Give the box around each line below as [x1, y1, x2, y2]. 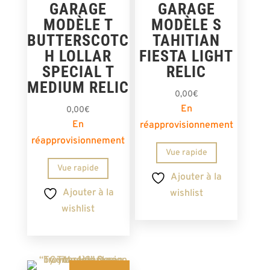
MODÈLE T [43, 15, 113, 34]
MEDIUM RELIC [27, 78, 130, 96]
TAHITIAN [152, 31, 221, 49]
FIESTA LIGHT [139, 46, 234, 65]
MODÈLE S [151, 15, 222, 34]
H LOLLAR [45, 46, 112, 65]
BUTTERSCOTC [27, 31, 130, 49]
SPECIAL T [42, 62, 115, 81]
